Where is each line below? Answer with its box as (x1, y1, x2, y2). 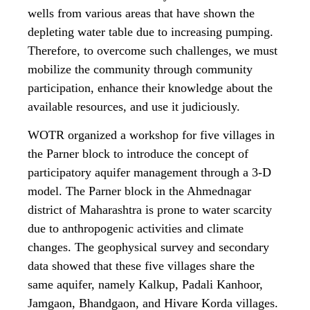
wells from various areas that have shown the (28, 6, 255, 20)
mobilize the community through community (28, 62, 253, 76)
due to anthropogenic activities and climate (28, 221, 244, 235)
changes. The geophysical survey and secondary (28, 239, 269, 254)
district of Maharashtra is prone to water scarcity (28, 202, 272, 217)
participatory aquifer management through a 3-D (28, 165, 271, 179)
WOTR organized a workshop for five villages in (28, 127, 275, 142)
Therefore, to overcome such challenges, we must (28, 43, 277, 57)
